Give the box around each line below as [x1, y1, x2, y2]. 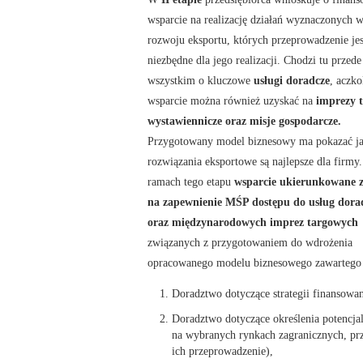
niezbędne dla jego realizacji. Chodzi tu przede [147, 53, 361, 66]
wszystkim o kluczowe [147, 73, 254, 87]
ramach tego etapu [147, 174, 234, 188]
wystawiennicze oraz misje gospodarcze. [147, 113, 341, 127]
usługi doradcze [254, 73, 330, 87]
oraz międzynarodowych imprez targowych [147, 215, 358, 228]
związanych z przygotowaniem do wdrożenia [147, 235, 352, 249]
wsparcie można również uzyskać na [147, 93, 316, 107]
